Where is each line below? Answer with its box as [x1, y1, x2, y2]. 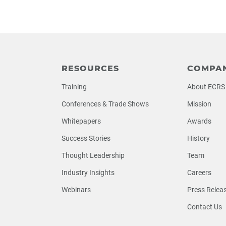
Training [62, 83, 87, 91]
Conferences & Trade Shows [62, 100, 149, 108]
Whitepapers [62, 117, 101, 125]
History [187, 134, 210, 142]
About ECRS [187, 83, 225, 91]
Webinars [62, 186, 91, 194]
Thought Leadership [62, 151, 125, 159]
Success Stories [62, 134, 110, 142]
